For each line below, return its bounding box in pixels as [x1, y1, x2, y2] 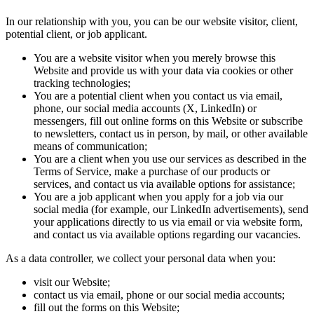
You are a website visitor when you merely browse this [34, 52, 275, 64]
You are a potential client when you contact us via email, [34, 90, 282, 102]
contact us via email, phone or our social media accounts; [34, 289, 285, 301]
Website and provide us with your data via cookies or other [34, 64, 293, 77]
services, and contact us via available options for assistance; [34, 178, 295, 191]
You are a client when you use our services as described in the [34, 153, 306, 165]
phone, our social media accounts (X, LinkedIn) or [34, 102, 257, 115]
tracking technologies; [34, 77, 130, 90]
